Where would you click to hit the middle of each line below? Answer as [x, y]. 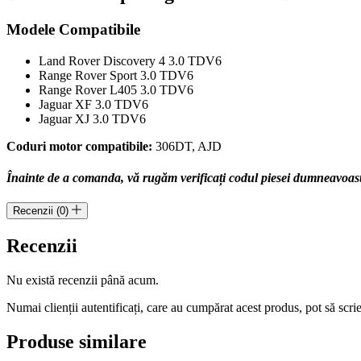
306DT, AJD [187, 146]
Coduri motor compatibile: [79, 146]
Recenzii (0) [42, 211]
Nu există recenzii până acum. [83, 280]
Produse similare [77, 341]
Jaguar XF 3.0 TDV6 [93, 104]
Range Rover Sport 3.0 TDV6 [116, 75]
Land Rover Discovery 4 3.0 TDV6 [130, 60]
